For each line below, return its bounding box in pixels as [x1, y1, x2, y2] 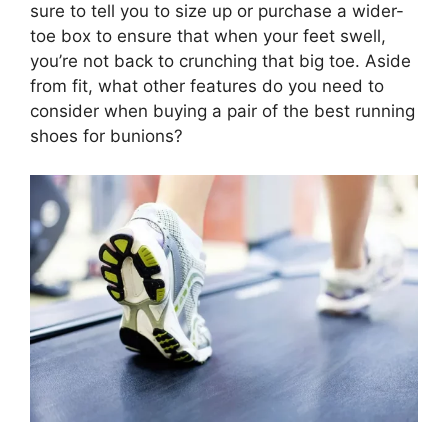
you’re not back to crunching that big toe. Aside [30, 51, 411, 72]
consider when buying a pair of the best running [30, 101, 415, 122]
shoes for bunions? [30, 126, 183, 147]
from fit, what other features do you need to [30, 76, 384, 97]
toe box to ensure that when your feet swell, [30, 26, 386, 47]
